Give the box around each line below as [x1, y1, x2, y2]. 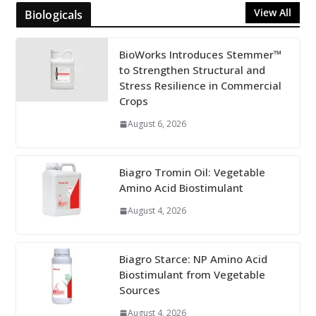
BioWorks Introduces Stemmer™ [119, 47, 281, 62]
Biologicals [24, 7, 83, 23]
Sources [119, 283, 160, 298]
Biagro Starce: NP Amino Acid [119, 252, 267, 267]
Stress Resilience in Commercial [119, 78, 281, 93]
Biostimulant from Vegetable [119, 267, 265, 282]
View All [254, 6, 292, 20]
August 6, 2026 [127, 118, 186, 130]
